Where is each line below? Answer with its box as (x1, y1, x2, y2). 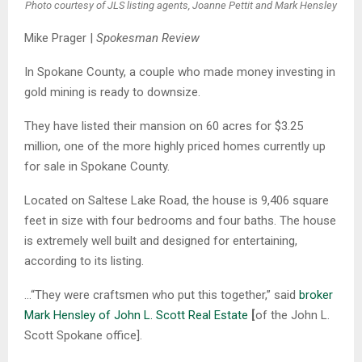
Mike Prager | (24, 31, 96, 45)
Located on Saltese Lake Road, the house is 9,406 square (24, 193, 329, 208)
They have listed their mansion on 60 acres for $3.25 (24, 119, 303, 133)
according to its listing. (24, 254, 144, 268)
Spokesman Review (96, 31, 203, 45)
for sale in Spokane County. (24, 159, 170, 174)
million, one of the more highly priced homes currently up (24, 139, 326, 154)
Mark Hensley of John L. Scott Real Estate (24, 308, 248, 322)
